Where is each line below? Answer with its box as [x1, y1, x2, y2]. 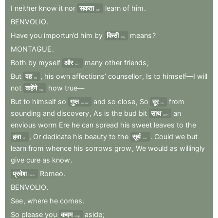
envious [11, 120, 36, 129]
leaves [154, 120, 175, 129]
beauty [85, 132, 107, 141]
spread [95, 120, 118, 129]
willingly [180, 144, 205, 152]
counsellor [108, 72, 142, 80]
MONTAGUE [11, 44, 52, 53]
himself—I [163, 72, 195, 80]
